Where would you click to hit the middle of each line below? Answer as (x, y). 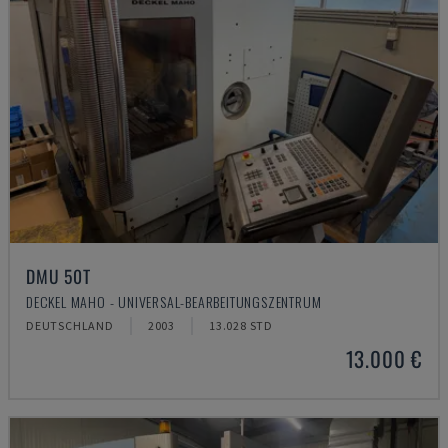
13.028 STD (241, 325)
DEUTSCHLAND (70, 325)
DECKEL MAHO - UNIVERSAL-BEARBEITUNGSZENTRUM (174, 301)
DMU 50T (58, 276)
